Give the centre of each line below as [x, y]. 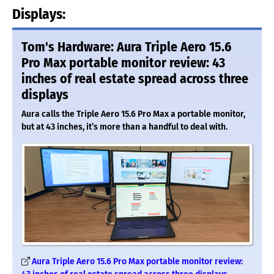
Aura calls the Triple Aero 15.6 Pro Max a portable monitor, [133, 114]
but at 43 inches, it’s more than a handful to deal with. [124, 127]
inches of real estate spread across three [135, 79]
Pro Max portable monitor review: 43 [123, 63]
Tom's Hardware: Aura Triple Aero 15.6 [126, 47]
